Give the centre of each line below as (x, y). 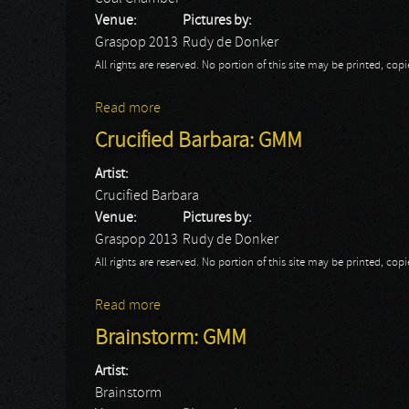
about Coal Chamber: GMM (241, 109)
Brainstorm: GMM (171, 339)
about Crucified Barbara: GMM (250, 306)
